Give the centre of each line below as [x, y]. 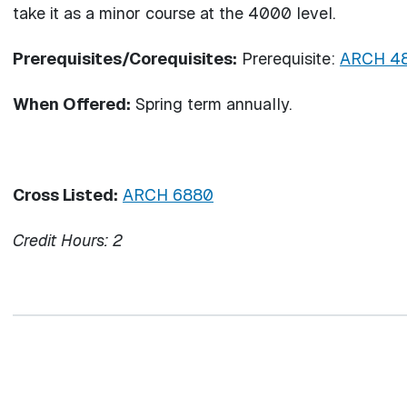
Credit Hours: [60, 240]
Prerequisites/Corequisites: [125, 59]
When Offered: [72, 104]
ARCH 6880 [168, 195]
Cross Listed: [65, 195]
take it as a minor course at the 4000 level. [179, 13]
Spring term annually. [211, 104]
